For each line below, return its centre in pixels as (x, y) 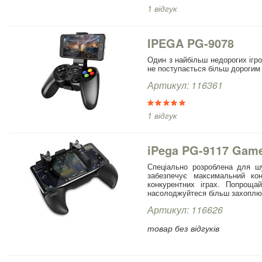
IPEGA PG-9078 (191, 43)
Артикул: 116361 (185, 85)
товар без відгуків (183, 228)
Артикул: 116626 (185, 209)
